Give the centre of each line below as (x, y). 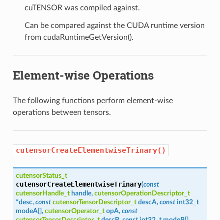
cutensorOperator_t (74, 211)
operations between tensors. (62, 112)
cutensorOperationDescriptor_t (142, 193)
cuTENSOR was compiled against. (82, 8)
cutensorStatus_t (41, 175)
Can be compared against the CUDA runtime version (114, 25)
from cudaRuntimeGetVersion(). (79, 37)
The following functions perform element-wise (93, 100)
